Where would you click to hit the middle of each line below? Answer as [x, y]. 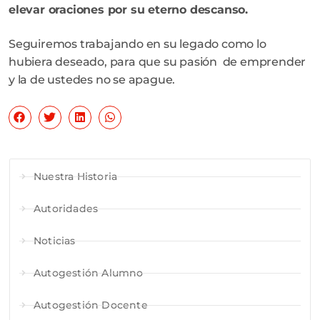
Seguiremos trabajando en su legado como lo [137, 44]
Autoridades [66, 208]
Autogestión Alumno [89, 272]
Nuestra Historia [76, 176]
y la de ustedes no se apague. [92, 80]
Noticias [55, 240]
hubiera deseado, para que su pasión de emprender [157, 62]
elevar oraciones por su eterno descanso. [128, 9]
